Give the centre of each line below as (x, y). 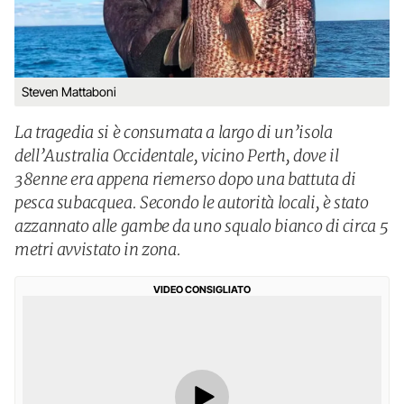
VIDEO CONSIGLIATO (202, 289)
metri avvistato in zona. (98, 249)
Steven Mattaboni (69, 92)
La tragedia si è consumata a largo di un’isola (174, 132)
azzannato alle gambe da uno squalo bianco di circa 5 (202, 226)
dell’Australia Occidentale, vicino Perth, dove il (177, 156)
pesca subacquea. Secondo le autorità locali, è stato (192, 202)
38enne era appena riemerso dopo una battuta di (185, 179)
